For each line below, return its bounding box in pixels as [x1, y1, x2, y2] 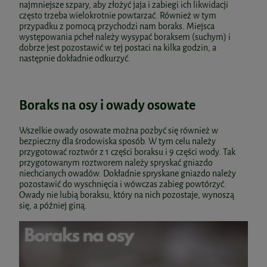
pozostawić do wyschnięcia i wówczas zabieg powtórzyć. [19, 179, 226, 191]
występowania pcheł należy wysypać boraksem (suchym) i [19, 32, 231, 44]
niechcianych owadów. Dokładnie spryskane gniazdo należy [19, 168, 236, 180]
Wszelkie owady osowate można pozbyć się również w [19, 125, 218, 137]
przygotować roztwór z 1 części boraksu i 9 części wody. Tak [19, 147, 235, 159]
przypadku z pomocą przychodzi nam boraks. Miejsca [19, 21, 215, 33]
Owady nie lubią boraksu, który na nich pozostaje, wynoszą [19, 190, 234, 201]
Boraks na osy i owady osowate [19, 97, 195, 114]
